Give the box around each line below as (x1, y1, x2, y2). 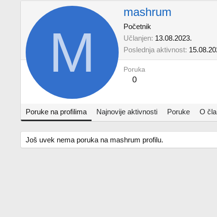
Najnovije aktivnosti (96, 108, 157, 116)
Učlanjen (124, 34, 151, 43)
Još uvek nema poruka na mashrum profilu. (26, 136, 163, 144)
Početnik (124, 22, 151, 31)
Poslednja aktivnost (124, 46, 185, 54)
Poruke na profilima (26, 108, 87, 116)
